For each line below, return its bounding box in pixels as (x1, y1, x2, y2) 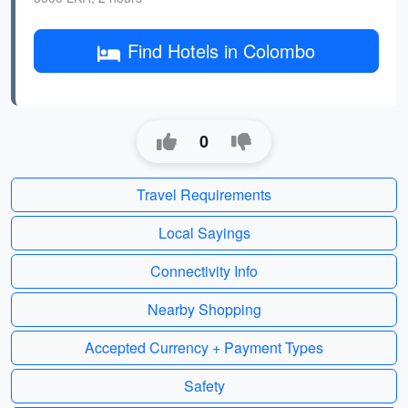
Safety (183, 375, 225, 396)
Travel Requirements (137, 184, 271, 205)
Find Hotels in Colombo (127, 37, 315, 64)
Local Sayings (158, 222, 250, 243)
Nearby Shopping (147, 299, 261, 320)
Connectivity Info (150, 260, 258, 281)
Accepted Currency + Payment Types (85, 337, 323, 358)
